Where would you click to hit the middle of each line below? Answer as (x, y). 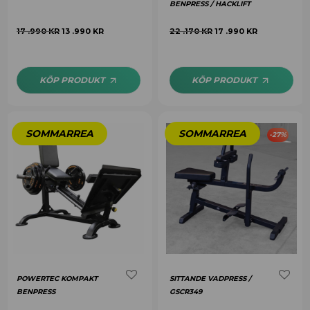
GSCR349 (186, 291)
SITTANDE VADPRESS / (210, 278)
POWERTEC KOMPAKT (57, 278)
